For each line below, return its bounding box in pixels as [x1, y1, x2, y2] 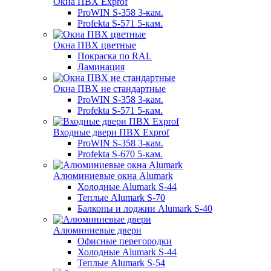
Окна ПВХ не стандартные [53, 83, 166, 94]
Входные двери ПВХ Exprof [53, 126, 169, 137]
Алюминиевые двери [53, 224, 142, 235]
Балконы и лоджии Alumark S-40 [77, 203, 212, 214]
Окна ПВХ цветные [53, 39, 136, 50]
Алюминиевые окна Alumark [53, 170, 173, 181]
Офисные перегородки [77, 235, 172, 246]
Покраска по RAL [77, 50, 152, 61]
